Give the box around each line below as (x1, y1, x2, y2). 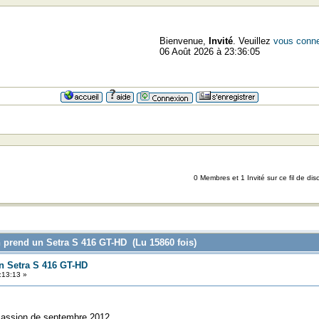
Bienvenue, (159, 36, 209, 46)
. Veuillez (232, 36, 273, 46)
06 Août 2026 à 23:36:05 (159, 46, 260, 57)
